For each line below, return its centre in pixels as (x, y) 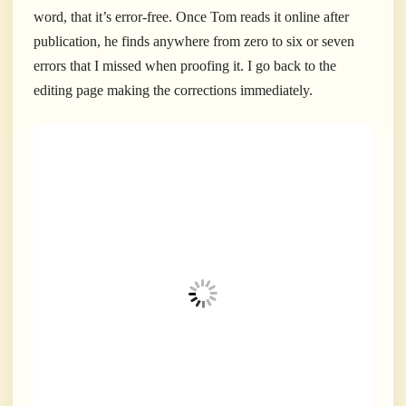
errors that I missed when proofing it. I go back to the (185, 66)
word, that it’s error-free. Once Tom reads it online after (191, 17)
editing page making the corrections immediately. (173, 91)
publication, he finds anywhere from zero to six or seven (194, 42)
